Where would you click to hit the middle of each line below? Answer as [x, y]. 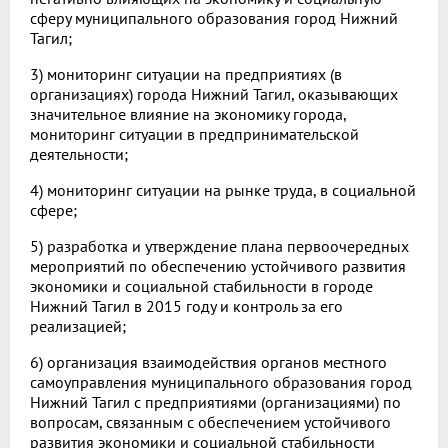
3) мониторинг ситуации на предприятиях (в [186, 74]
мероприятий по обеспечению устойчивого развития [218, 266]
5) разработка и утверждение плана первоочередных [219, 246]
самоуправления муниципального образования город [221, 382]
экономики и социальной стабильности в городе [201, 286]
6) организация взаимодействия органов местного [208, 362]
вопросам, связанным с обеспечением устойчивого [210, 422]
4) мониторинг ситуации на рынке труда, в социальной [223, 190]
